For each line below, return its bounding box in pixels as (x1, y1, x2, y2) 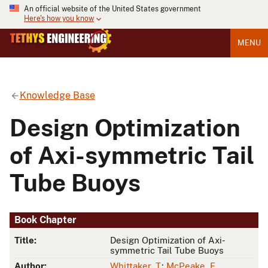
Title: (14, 235, 36, 246)
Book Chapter (14, 214, 77, 226)
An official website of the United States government (24, 5, 201, 13)
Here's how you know (24, 14, 94, 23)
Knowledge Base (19, 89, 95, 101)
